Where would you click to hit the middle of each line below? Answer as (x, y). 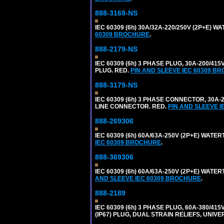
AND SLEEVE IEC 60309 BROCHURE (148, 178)
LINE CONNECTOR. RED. (131, 106)
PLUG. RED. (113, 70)
